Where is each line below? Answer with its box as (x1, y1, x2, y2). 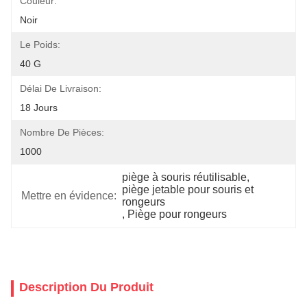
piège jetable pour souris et (122, 184, 254, 195)
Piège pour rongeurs (127, 208, 228, 220)
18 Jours (20, 102, 58, 113)
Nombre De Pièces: (20, 127, 104, 138)
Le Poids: (20, 39, 60, 50)
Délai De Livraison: (20, 83, 101, 94)
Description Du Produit (19, 280, 153, 294)
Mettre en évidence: (21, 190, 116, 201)
